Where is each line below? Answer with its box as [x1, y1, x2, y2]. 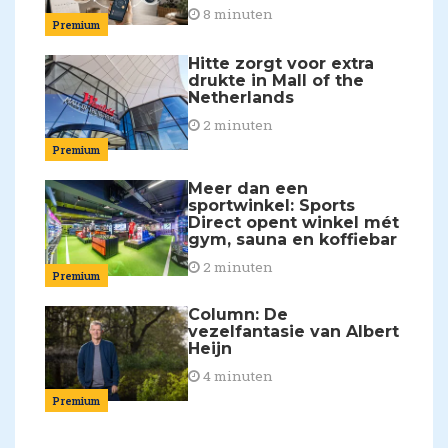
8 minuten [200, 5, 274, 24]
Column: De [188, 304, 289, 324]
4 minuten [200, 366, 274, 385]
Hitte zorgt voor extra [188, 53, 375, 73]
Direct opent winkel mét [188, 213, 400, 233]
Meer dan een [188, 179, 309, 199]
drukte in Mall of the [188, 70, 365, 90]
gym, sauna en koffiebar [188, 230, 398, 250]
